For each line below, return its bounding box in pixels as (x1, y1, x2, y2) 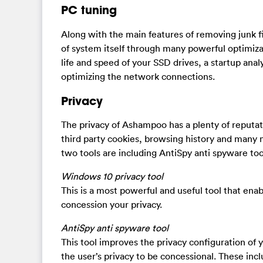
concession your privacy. (61, 198, 162, 211)
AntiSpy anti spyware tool (61, 222, 168, 234)
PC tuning (61, 2, 117, 18)
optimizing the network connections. (61, 70, 215, 82)
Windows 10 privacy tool (61, 170, 163, 183)
